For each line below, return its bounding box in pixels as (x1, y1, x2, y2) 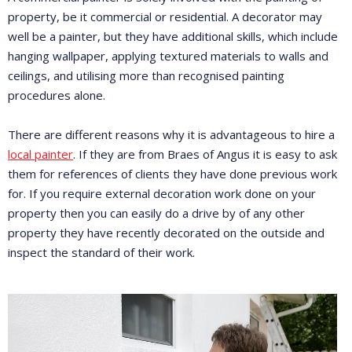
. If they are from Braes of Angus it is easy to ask (73, 146, 337, 162)
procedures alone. (8, 87, 105, 103)
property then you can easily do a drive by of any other (8, 205, 305, 221)
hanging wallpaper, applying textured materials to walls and (8, 48, 328, 64)
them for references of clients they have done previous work (8, 166, 337, 181)
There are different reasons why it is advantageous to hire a (8, 126, 335, 142)
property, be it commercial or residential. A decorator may (8, 9, 322, 24)
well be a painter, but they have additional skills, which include (8, 28, 338, 44)
